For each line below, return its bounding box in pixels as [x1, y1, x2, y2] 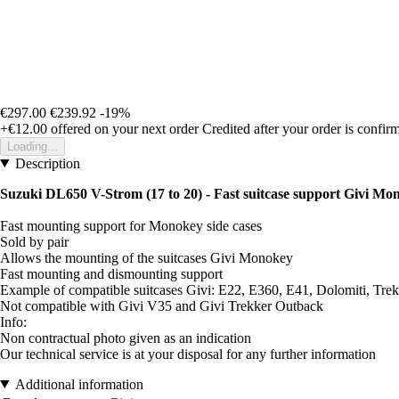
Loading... [7, 139, 58, 153]
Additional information [14, 376, 143, 392]
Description [14, 155, 80, 171]
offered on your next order [47, 120, 199, 136]
